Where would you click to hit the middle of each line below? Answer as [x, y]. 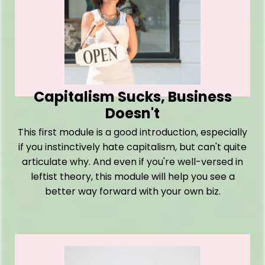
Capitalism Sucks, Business [132, 97]
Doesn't [132, 114]
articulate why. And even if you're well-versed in [132, 162]
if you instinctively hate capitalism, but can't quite [132, 147]
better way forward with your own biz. [132, 192]
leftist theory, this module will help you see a [132, 177]
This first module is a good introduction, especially [132, 132]
